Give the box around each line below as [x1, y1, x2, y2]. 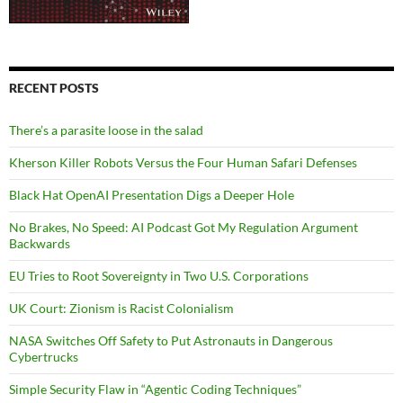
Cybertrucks [9, 349, 78, 365]
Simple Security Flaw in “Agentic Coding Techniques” [9, 381, 301, 398]
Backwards [9, 236, 70, 252]
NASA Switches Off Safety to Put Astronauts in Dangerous [9, 333, 333, 349]
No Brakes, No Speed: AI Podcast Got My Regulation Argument [9, 219, 358, 236]
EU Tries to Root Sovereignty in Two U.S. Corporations [9, 268, 309, 284]
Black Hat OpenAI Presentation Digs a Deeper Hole [9, 187, 294, 203]
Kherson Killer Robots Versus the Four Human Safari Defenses [9, 155, 357, 171]
